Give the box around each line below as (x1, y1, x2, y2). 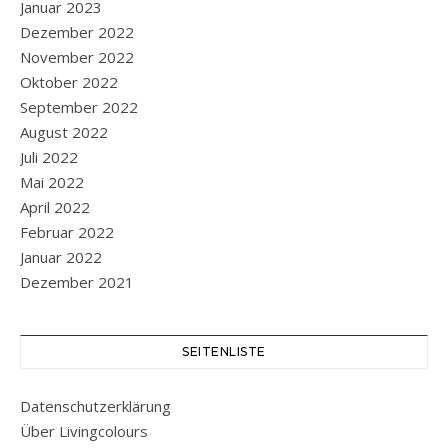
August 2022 (20, 122, 108, 143)
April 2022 (20, 197, 90, 218)
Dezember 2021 (20, 272, 134, 293)
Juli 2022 (20, 147, 78, 168)
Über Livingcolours (20, 421, 148, 442)
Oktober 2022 (20, 72, 118, 93)
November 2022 (20, 47, 134, 68)
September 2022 (20, 97, 138, 118)
